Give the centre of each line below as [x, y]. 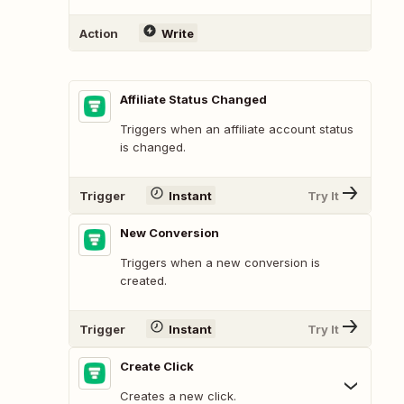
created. [143, 281]
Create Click [157, 367]
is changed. [153, 147]
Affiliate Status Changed [193, 100]
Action [99, 33]
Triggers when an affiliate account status [237, 129]
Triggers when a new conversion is [220, 263]
